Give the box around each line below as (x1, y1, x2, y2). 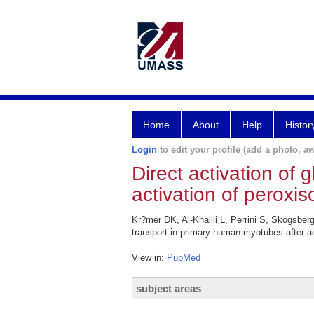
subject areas (136, 282, 201, 294)
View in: (132, 252, 167, 263)
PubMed (167, 252, 200, 263)
